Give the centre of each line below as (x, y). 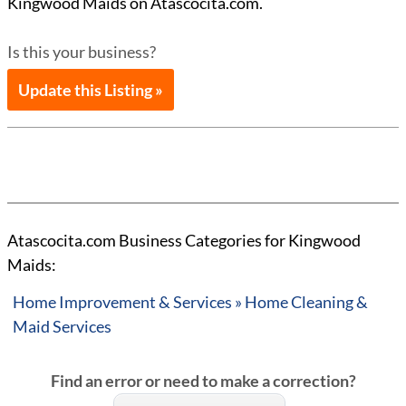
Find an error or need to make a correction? (203, 381)
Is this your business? (82, 52)
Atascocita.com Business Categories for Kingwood (184, 240)
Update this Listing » (91, 90)
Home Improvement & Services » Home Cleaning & (190, 302)
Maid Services (62, 326)
